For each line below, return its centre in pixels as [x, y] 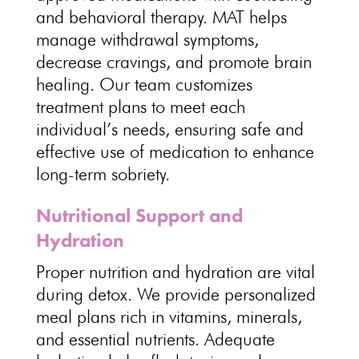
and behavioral [91, 17]
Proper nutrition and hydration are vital [175, 272]
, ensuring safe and [234, 129]
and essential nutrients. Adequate [155, 339]
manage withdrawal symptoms [145, 39]
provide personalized [240, 294]
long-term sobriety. [103, 174]
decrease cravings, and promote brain [173, 62]
